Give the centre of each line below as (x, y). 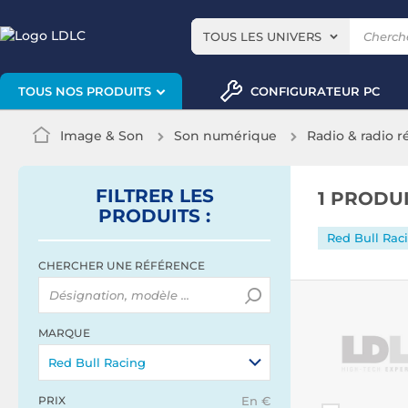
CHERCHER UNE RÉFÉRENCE (122, 265)
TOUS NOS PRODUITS (84, 92)
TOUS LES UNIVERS (262, 36)
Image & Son (102, 136)
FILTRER (137, 196)
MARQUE (64, 333)
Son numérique (225, 136)
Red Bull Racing (97, 362)
